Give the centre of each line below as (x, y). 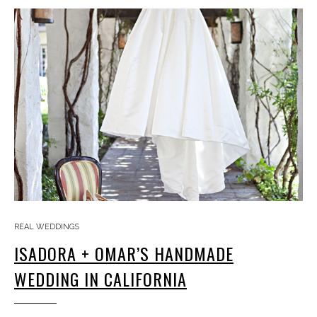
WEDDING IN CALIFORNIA (100, 279)
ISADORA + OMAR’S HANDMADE (124, 253)
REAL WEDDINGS (47, 227)
